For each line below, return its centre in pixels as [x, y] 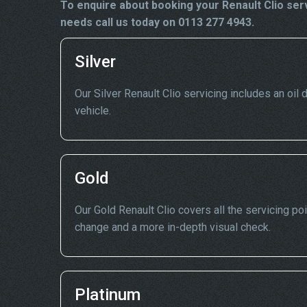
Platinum [108, 295]
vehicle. [93, 111]
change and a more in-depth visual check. [173, 227]
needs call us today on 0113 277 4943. [157, 22]
